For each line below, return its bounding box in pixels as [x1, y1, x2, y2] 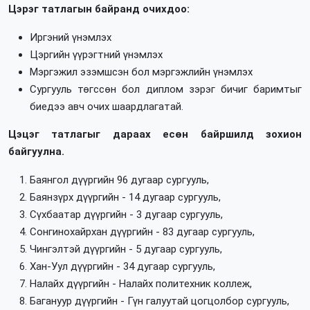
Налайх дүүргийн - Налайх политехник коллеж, [29, 277, 252, 290]
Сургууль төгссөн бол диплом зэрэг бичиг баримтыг [29, 82, 302, 95]
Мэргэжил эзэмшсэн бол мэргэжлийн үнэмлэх [29, 65, 253, 78]
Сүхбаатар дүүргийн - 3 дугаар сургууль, [29, 208, 223, 221]
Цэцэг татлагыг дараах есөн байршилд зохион [8, 128, 302, 141]
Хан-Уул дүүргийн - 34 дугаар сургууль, [29, 259, 215, 273]
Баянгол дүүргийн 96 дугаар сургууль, [29, 173, 209, 186]
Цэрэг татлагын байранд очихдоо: [8, 3, 190, 16]
